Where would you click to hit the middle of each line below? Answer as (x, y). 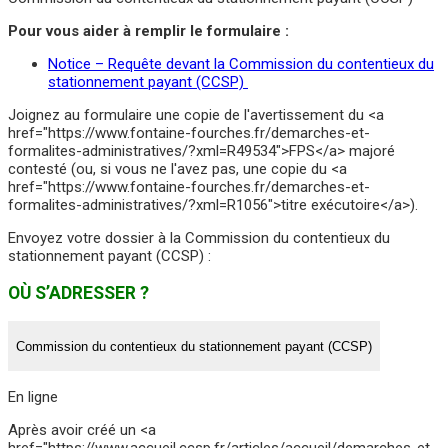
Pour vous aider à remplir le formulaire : (148, 31)
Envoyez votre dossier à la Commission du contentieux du (199, 238)
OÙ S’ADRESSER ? (78, 292)
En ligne (33, 397)
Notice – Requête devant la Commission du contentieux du (241, 64)
